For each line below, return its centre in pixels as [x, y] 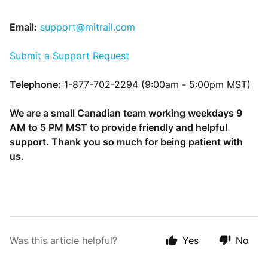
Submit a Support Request [69, 55]
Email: [23, 27]
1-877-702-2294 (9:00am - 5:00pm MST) [156, 84]
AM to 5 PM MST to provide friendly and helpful [118, 127]
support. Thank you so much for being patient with [126, 141]
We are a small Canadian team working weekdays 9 [126, 113]
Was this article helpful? [63, 240]
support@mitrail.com [88, 27]
